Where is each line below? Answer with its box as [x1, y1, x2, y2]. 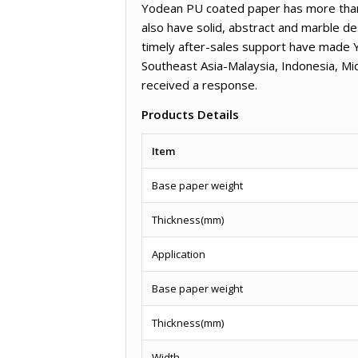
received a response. [141, 76, 257, 93]
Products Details [141, 105, 239, 122]
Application [152, 247, 205, 262]
